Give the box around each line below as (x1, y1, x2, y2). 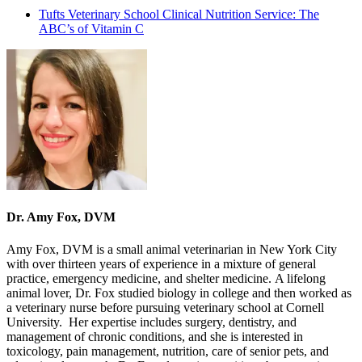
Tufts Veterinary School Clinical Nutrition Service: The (39, 7, 319, 22)
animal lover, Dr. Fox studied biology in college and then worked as (6, 285, 351, 300)
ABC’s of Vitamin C (39, 22, 144, 36)
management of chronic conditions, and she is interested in (6, 329, 303, 343)
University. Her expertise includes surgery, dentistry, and (6, 314, 297, 329)
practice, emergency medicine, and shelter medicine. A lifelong (6, 271, 326, 285)
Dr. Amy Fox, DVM (6, 210, 116, 225)
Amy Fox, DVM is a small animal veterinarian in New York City (6, 242, 337, 256)
